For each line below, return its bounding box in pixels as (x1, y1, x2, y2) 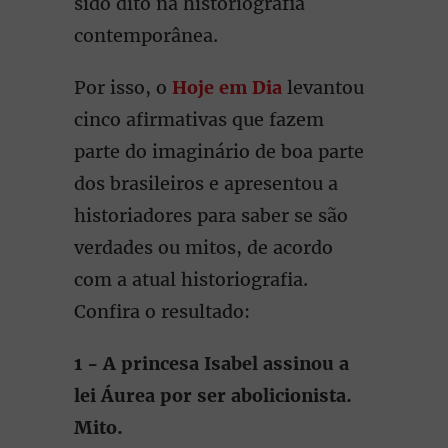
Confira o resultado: (74, 300, 250, 323)
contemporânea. (74, 24, 218, 47)
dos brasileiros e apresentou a (74, 172, 338, 195)
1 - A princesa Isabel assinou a (74, 352, 349, 375)
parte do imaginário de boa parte (74, 140, 364, 163)
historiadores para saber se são (74, 204, 348, 227)
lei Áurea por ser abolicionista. (74, 384, 352, 407)
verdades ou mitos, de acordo (74, 236, 333, 259)
